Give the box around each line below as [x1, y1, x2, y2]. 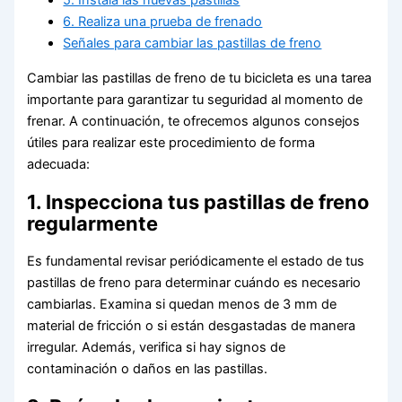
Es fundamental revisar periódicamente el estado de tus [27, 252, 365, 269]
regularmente [27, 211, 159, 235]
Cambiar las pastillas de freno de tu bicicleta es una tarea [27, 69, 372, 86]
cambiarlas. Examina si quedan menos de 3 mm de [27, 295, 337, 312]
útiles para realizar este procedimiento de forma [27, 134, 316, 151]
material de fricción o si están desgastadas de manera [27, 317, 356, 334]
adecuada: [27, 155, 91, 172]
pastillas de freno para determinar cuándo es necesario [27, 274, 362, 291]
